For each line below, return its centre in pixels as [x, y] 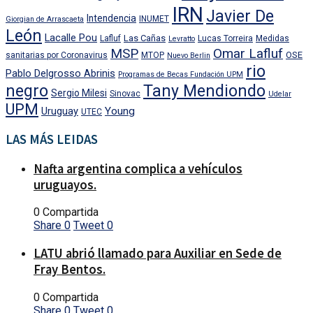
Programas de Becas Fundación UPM [181, 75]
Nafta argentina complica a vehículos [138, 168]
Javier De [240, 17]
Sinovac [125, 94]
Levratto [182, 39]
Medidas [272, 39]
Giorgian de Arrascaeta [45, 20]
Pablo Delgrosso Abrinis [60, 74]
